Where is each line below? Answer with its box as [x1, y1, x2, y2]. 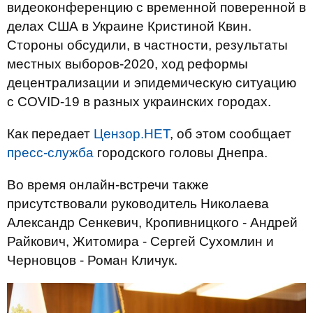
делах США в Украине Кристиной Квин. [7, 19, 252, 34]
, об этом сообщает [170, 126, 291, 141]
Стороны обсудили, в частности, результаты [7, 38, 288, 52]
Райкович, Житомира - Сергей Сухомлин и [7, 234, 274, 249]
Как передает [7, 126, 94, 141]
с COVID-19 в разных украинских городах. [7, 94, 271, 109]
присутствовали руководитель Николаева [7, 196, 269, 211]
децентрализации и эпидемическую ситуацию [7, 75, 296, 90]
